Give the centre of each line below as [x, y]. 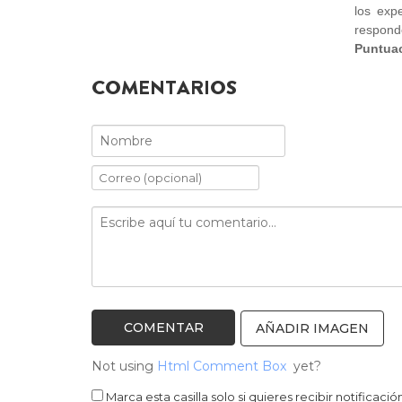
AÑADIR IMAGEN [312, 328]
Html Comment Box [222, 366]
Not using [124, 366]
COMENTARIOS [164, 88]
